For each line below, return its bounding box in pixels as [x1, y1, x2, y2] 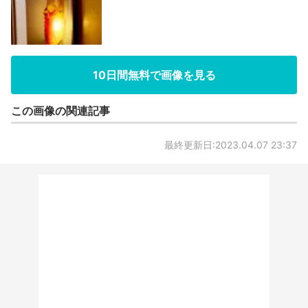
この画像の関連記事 [11, 104, 110, 118]
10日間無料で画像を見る [92, 68, 216, 82]
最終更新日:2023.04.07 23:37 [164, 139, 297, 151]
